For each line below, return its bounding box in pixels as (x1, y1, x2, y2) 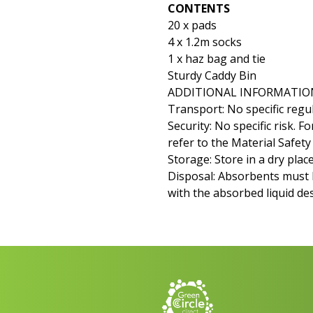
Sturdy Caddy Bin (168, 68, 256, 84)
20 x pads (168, 17, 217, 34)
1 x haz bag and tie (168, 51, 265, 67)
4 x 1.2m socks (168, 34, 242, 50)
